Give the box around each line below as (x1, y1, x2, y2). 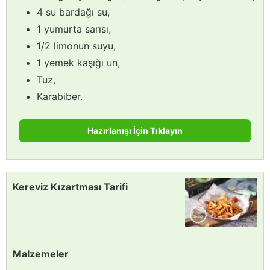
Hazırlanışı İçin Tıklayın (87, 125, 183, 136)
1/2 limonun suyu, (37, 39, 116, 52)
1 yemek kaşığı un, (37, 56, 120, 69)
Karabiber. (37, 90, 83, 102)
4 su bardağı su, (37, 5, 110, 18)
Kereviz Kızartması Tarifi (13, 180, 128, 193)
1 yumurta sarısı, (37, 22, 111, 35)
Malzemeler (13, 247, 69, 260)
